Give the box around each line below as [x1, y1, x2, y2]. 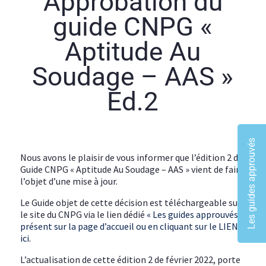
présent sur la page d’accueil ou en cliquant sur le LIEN [20, 220, 239, 232]
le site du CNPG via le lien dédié [20, 208, 147, 220]
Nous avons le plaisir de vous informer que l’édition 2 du [20, 151, 243, 163]
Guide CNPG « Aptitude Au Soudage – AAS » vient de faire [20, 163, 245, 175]
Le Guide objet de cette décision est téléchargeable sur [20, 196, 242, 208]
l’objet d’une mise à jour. [20, 175, 118, 187]
